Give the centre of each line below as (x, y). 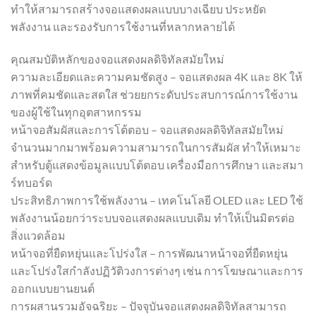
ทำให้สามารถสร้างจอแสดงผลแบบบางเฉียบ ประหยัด (138, 9)
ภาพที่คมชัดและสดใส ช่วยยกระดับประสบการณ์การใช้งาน (154, 94)
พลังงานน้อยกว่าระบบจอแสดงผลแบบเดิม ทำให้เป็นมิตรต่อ (153, 217)
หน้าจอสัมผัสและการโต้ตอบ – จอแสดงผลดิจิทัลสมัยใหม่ (147, 129)
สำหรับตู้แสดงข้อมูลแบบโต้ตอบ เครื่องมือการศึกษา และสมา (157, 164)
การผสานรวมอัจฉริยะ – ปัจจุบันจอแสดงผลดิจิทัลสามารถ (148, 305)
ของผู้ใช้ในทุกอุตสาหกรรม (76, 111)
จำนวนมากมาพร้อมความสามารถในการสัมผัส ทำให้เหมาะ (156, 147)
